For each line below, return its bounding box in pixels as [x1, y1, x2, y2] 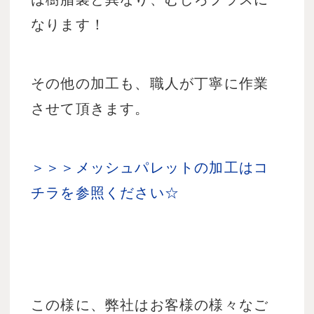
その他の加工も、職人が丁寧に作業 [31, 76, 269, 92]
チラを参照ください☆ [31, 185, 179, 201]
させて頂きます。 [31, 101, 150, 117]
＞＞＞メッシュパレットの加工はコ [31, 160, 269, 176]
